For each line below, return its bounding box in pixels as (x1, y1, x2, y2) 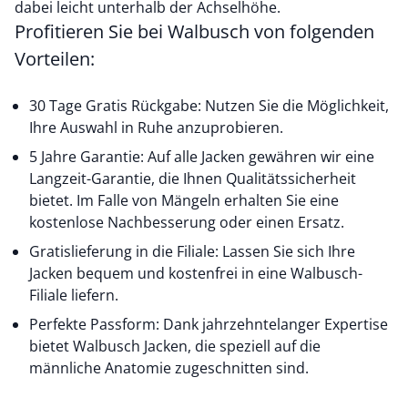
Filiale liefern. (29, 285, 118, 305)
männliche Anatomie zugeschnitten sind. (29, 358, 309, 378)
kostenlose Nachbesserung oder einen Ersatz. (29, 212, 344, 232)
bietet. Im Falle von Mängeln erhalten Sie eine (29, 190, 339, 210)
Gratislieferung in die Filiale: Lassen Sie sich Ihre (29, 241, 355, 261)
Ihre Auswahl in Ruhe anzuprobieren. (29, 117, 283, 138)
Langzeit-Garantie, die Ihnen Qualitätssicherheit (29, 168, 356, 189)
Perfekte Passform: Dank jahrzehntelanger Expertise (29, 314, 388, 334)
